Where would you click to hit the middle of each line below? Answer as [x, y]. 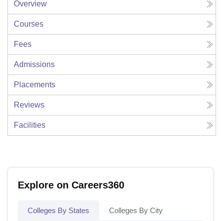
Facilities [30, 125]
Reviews [29, 105]
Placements [35, 84]
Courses [29, 24]
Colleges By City [136, 210]
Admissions [34, 64]
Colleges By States [58, 210]
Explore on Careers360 [71, 185]
